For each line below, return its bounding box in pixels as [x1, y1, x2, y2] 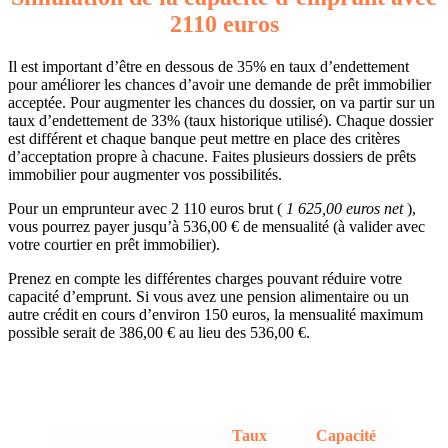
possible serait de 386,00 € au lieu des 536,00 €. [8, 323, 310, 341]
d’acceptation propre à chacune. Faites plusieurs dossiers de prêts [8, 147, 416, 165]
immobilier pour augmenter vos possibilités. [8, 165, 282, 183]
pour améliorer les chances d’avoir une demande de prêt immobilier [8, 75, 431, 93]
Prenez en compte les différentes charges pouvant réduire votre [8, 269, 402, 287]
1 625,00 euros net [286, 199, 403, 217]
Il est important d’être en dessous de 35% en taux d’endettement [8, 57, 409, 75]
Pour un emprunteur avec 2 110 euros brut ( [8, 199, 286, 217]
